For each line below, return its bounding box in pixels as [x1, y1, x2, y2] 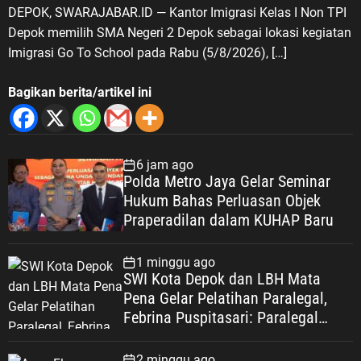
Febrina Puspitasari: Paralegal [122, 308, 318, 328]
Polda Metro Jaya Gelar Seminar [122, 172, 330, 192]
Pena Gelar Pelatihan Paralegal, [122, 288, 327, 309]
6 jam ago [135, 157, 193, 173]
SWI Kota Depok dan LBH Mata [122, 269, 321, 289]
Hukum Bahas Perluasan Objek [122, 191, 321, 211]
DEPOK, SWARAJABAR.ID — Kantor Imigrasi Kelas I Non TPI [8, 5, 346, 21]
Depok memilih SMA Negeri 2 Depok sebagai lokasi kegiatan [8, 25, 351, 41]
